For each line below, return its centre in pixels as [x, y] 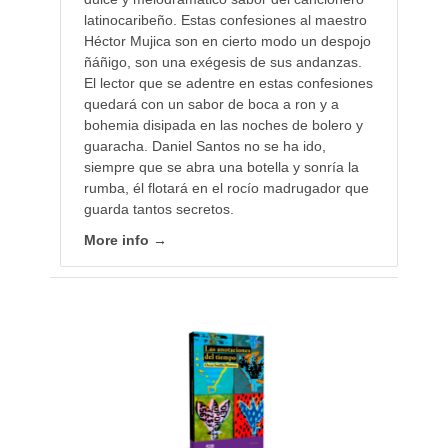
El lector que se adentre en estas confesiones [228, 82]
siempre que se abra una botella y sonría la [221, 166]
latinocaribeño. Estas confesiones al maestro [225, 19]
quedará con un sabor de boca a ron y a [211, 103]
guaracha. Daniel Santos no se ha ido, [204, 145]
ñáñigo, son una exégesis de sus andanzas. [222, 61]
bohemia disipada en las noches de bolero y [223, 124]
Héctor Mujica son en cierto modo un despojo [227, 40]
